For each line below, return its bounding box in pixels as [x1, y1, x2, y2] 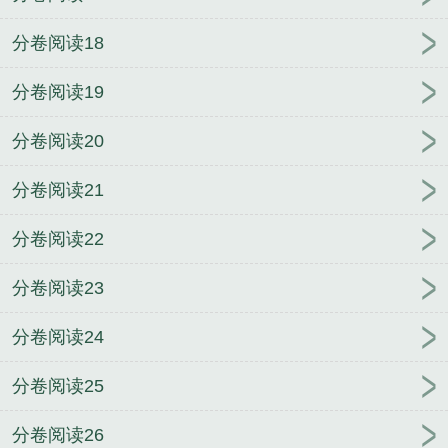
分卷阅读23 [12, 278, 104, 299]
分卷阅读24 [12, 327, 104, 348]
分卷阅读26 [12, 425, 104, 446]
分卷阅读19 [12, 82, 104, 103]
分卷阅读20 [12, 131, 104, 152]
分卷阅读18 [12, 33, 104, 54]
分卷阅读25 [12, 376, 104, 397]
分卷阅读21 [12, 180, 104, 201]
